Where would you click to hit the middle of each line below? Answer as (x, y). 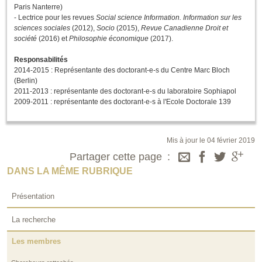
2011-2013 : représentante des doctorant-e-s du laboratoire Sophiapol (125, 92)
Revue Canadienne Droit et (185, 28)
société (25, 39)
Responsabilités (41, 60)
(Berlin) (26, 81)
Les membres (36, 241)
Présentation (33, 196)
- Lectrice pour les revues (55, 18)
